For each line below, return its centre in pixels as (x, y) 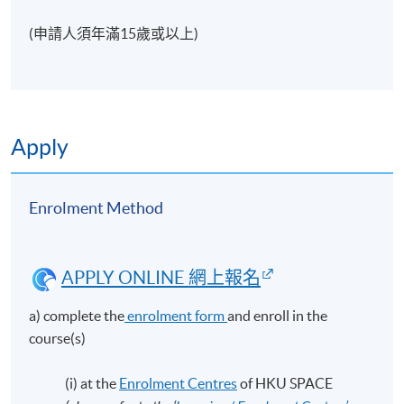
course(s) (58, 338)
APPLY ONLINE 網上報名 (161, 278)
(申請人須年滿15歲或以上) (114, 33)
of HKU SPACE (285, 383)
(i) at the (92, 383)
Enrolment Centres (179, 383)
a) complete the (77, 315)
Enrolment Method (96, 207)
